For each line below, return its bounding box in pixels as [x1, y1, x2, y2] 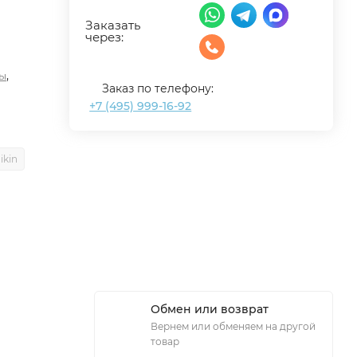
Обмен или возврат [151, 302, 269, 316]
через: [85, 29, 124, 45]
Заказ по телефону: [102, 81, 214, 96]
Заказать [85, 18, 141, 33]
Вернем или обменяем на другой [151, 320, 316, 332]
